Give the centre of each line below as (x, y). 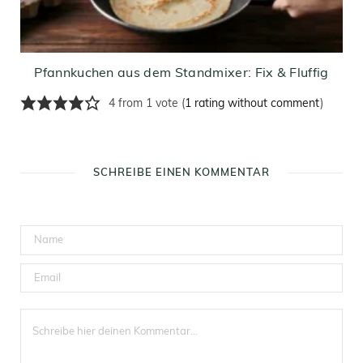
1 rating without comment (252, 105)
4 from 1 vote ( (146, 105)
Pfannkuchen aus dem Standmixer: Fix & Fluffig (181, 73)
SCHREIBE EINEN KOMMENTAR (181, 173)
